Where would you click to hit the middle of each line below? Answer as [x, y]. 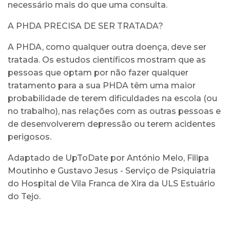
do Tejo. [24, 196]
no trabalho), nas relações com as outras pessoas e [114, 111]
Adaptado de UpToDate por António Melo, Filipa [108, 158]
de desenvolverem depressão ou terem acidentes [112, 124]
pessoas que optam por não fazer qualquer [98, 72]
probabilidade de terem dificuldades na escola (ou [112, 98]
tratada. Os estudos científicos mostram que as [107, 60]
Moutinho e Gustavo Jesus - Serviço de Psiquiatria [112, 170]
